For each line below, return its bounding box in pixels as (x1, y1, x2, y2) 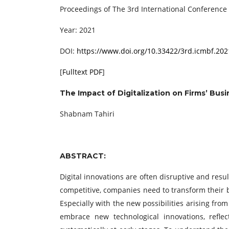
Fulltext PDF (62, 67, 102, 77)
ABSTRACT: (60, 151, 108, 161)
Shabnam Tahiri (60, 109, 114, 119)
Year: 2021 (60, 25, 96, 35)
